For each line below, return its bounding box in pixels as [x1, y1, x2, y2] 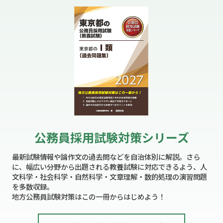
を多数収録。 [11, 181, 54, 192]
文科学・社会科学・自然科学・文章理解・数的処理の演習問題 [11, 171, 207, 182]
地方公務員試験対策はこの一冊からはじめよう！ [11, 191, 165, 202]
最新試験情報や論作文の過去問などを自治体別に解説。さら [11, 151, 200, 162]
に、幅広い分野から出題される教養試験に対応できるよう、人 [11, 161, 207, 172]
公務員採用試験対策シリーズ [34, 128, 189, 146]
